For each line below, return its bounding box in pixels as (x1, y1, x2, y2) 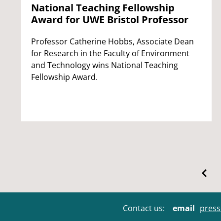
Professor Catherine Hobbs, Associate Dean (31, 36, 194, 47)
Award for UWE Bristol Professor (31, 12, 188, 26)
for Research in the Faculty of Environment (31, 47, 189, 59)
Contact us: (122, 203, 165, 214)
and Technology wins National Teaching (31, 59, 178, 71)
